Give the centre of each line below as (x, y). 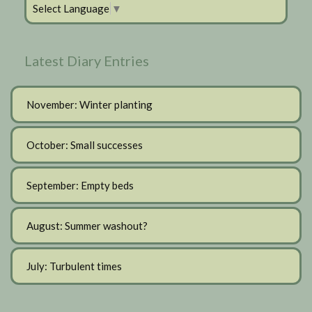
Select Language (71, 9)
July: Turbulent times (74, 266)
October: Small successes (85, 145)
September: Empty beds (80, 186)
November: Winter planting (89, 105)
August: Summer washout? (87, 226)
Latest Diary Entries (87, 61)
